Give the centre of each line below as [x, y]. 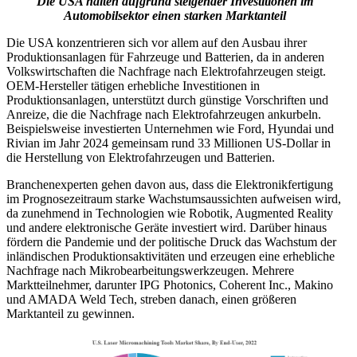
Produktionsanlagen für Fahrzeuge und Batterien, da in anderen [165, 57]
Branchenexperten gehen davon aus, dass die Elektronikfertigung [170, 185]
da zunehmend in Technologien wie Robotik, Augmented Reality [170, 214]
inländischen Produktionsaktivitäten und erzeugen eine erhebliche [171, 257]
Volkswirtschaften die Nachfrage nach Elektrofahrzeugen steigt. [166, 72]
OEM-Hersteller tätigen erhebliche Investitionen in [133, 86]
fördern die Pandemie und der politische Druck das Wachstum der [171, 242]
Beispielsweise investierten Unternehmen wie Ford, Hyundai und [170, 129]
